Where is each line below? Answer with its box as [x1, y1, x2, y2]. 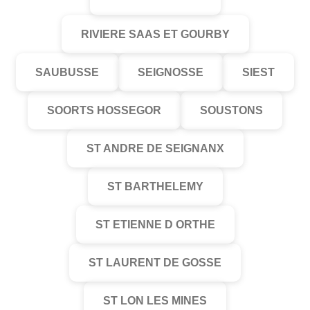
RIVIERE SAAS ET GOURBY [80, 28, 230, 40]
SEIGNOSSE [138, 66, 203, 78]
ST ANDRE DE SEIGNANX [86, 143, 224, 154]
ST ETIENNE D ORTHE [95, 219, 215, 230]
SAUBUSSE [35, 66, 99, 78]
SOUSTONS [200, 104, 263, 116]
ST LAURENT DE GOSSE [89, 257, 221, 268]
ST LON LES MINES [103, 295, 207, 307]
